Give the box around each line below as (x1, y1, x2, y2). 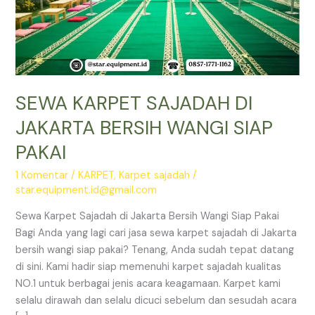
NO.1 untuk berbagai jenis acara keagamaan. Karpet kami (15, 276, 281, 290)
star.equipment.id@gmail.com (15, 183, 157, 197)
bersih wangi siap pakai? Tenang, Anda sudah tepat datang (15, 243, 295, 257)
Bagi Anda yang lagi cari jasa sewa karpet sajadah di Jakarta (15, 226, 297, 240)
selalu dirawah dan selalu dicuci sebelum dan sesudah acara (15, 293, 297, 307)
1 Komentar (15, 168, 69, 182)
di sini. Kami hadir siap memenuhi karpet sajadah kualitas (15, 259, 282, 274)
